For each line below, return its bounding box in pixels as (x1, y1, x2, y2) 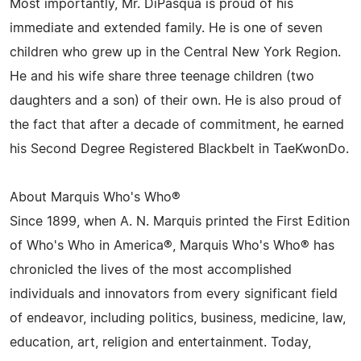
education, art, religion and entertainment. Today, (10, 336, 311, 349)
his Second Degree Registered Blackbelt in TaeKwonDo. (10, 143, 349, 156)
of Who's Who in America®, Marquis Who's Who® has (10, 239, 334, 252)
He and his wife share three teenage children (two (10, 70, 314, 83)
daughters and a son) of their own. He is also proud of (10, 94, 342, 107)
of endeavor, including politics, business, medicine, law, (10, 312, 346, 325)
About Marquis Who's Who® (10, 191, 180, 204)
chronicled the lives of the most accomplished (10, 263, 292, 276)
